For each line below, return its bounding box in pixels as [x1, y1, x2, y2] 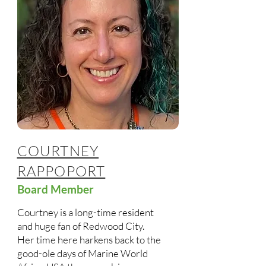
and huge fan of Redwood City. [17, 220, 144, 232]
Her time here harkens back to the [17, 233, 161, 246]
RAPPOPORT [17, 162, 106, 180]
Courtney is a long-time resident [17, 206, 154, 218]
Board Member [17, 182, 96, 196]
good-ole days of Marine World [17, 247, 148, 259]
